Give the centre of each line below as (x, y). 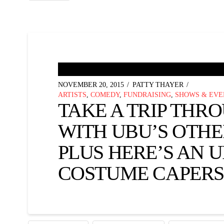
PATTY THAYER (158, 84)
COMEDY (105, 94)
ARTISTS (72, 94)
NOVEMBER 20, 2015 (91, 84)
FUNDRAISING (147, 94)
